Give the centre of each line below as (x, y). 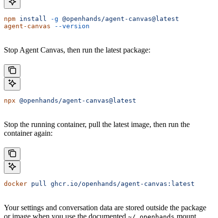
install (31, 19)
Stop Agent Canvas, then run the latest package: (77, 50)
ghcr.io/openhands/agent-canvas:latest (121, 184)
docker (16, 184)
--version (70, 26)
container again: (28, 133)
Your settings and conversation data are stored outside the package (105, 208)
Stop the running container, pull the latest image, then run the (97, 125)
